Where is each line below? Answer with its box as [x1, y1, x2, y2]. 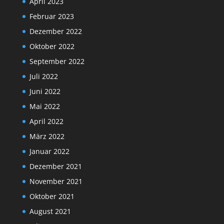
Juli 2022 [29, 71, 58, 81]
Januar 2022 [29, 146, 69, 156]
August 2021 [29, 206, 71, 216]
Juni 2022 [29, 86, 60, 96]
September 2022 [29, 56, 84, 66]
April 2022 [29, 116, 63, 126]
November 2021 [29, 176, 82, 186]
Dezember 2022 [29, 26, 82, 36]
